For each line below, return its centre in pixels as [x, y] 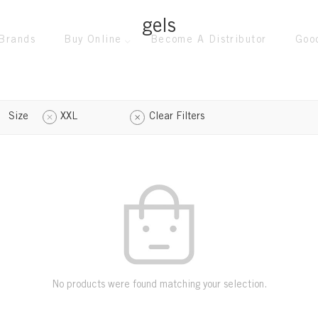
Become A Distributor [208, 40]
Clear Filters [177, 117]
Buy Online [93, 40]
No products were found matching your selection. [159, 285]
